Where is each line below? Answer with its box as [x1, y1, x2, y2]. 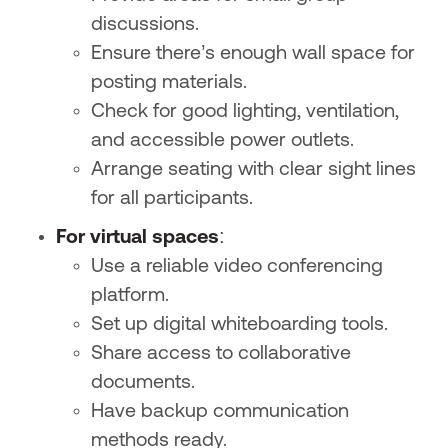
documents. [91, 372, 196, 393]
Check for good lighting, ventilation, [91, 101, 400, 122]
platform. [91, 285, 170, 306]
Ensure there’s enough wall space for [91, 43, 416, 64]
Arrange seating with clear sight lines [91, 159, 417, 180]
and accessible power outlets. [91, 130, 355, 151]
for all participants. [91, 188, 254, 209]
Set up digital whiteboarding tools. [91, 314, 389, 335]
